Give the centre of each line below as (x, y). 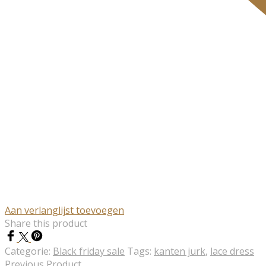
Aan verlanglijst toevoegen (64, 210)
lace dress (232, 251)
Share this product (46, 224)
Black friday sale (89, 251)
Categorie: (29, 251)
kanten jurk (180, 251)
